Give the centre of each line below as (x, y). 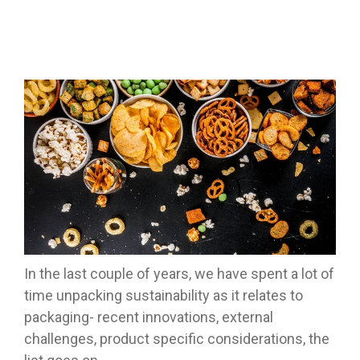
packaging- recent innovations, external (149, 317)
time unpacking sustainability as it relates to (164, 296)
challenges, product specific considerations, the (177, 339)
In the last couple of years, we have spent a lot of (179, 274)
